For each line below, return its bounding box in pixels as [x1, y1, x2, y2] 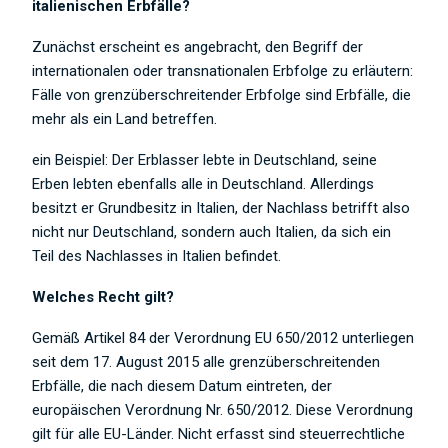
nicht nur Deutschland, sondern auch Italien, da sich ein [32, 222, 392, 241]
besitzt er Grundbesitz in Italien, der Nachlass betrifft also [32, 198, 411, 217]
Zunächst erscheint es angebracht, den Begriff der [32, 37, 364, 56]
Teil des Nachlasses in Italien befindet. [32, 246, 282, 265]
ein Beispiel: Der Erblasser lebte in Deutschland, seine [32, 150, 378, 169]
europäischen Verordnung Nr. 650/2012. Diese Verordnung [32, 400, 414, 419]
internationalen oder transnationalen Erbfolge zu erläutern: [32, 61, 414, 80]
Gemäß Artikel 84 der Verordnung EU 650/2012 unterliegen [32, 328, 415, 347]
